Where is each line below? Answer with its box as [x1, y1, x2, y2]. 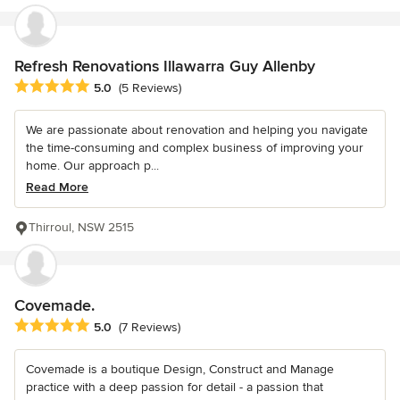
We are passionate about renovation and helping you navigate [26, 121, 368, 137]
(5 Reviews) [119, 79, 181, 96]
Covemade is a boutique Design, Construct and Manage [26, 361, 334, 377]
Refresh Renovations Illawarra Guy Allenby [14, 55, 315, 76]
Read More [26, 179, 88, 195]
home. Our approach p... [26, 157, 159, 173]
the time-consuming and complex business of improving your [26, 139, 363, 155]
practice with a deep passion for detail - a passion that [26, 379, 323, 395]
